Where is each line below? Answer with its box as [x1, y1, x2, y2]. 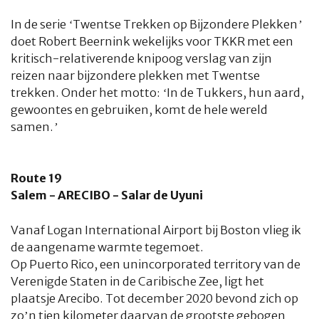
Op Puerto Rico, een [11, 256, 122, 272]
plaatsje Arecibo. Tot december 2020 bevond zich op [11, 291, 298, 306]
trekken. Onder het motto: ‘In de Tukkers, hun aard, [11, 85, 304, 100]
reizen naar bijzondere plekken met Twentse [11, 68, 260, 83]
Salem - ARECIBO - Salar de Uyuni [11, 188, 203, 203]
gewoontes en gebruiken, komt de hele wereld [11, 103, 268, 117]
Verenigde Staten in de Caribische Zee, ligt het [11, 273, 264, 289]
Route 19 [11, 171, 62, 186]
